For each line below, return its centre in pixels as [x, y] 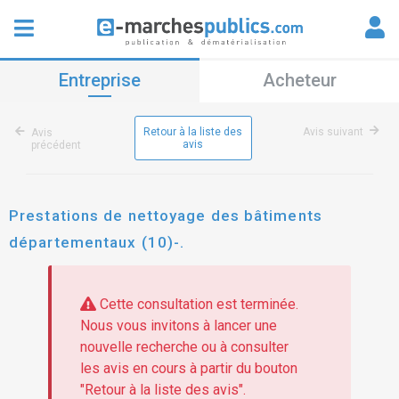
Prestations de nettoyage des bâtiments [166, 216]
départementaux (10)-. [97, 242]
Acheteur [299, 80]
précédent [56, 145]
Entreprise [100, 80]
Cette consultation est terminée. [197, 305]
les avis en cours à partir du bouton [188, 369]
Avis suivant [333, 132]
